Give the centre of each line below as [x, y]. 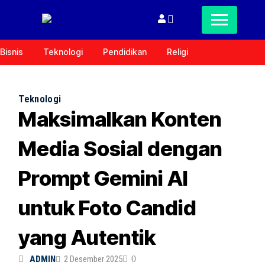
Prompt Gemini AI [104, 178]
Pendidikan [125, 52]
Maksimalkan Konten [120, 119]
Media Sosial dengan [121, 148]
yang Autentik [87, 237]
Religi [177, 52]
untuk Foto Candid [108, 208]
